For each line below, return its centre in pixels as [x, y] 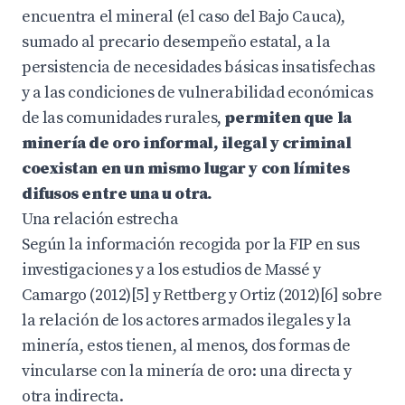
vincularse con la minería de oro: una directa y [187, 371]
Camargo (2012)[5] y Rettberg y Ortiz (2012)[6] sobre [202, 295]
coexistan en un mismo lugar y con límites [186, 169]
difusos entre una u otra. [117, 194]
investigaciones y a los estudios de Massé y [171, 270]
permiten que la [288, 118]
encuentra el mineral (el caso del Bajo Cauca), [184, 17]
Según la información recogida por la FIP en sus [191, 245]
